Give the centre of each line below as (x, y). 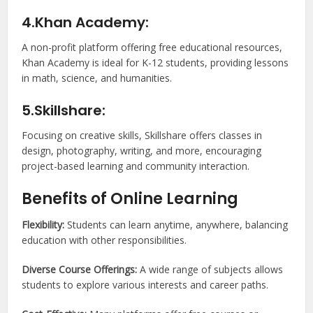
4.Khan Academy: (87, 22)
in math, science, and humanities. (97, 78)
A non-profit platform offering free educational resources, (152, 47)
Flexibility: (45, 224)
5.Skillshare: (64, 110)
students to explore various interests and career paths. (145, 284)
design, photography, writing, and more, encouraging (142, 150)
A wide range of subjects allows (212, 269)
